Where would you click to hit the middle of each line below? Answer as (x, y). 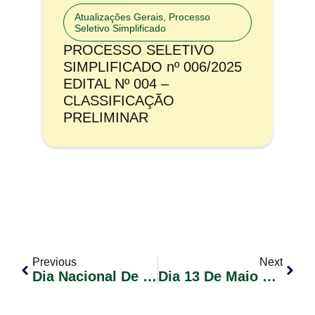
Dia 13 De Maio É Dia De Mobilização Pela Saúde (269, 276)
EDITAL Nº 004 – (116, 84)
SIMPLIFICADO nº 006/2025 (153, 67)
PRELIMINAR (106, 117)
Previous (54, 262)
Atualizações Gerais (119, 17)
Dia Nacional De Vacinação (150, 276)
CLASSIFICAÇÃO (119, 101)
